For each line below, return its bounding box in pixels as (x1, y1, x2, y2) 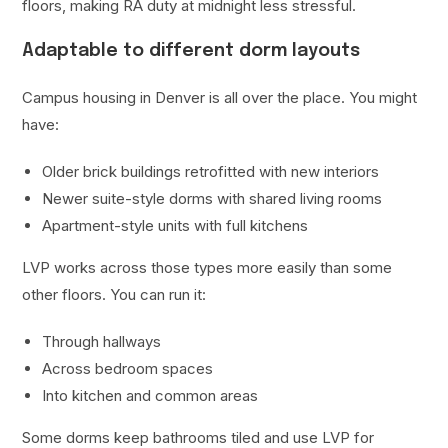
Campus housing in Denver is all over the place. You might (22, 88, 418, 108)
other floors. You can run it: (22, 285, 207, 305)
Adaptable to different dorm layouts (22, 42, 361, 61)
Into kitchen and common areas (42, 386, 259, 406)
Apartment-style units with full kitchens (42, 216, 309, 236)
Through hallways (42, 332, 162, 352)
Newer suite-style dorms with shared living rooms (42, 189, 383, 209)
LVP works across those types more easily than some (22, 258, 393, 278)
